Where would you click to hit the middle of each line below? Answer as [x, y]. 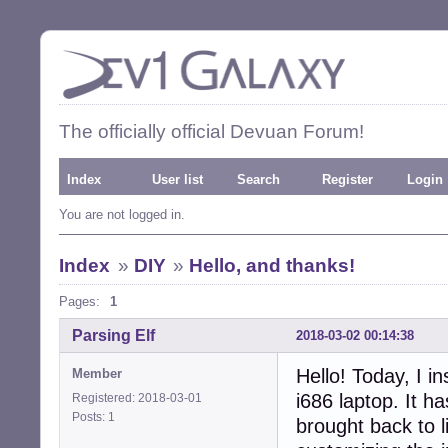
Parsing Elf [113, 335]
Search [258, 179]
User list [177, 179]
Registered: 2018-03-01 [137, 397]
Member [97, 373]
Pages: [79, 301]
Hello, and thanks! [272, 265]
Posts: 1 [96, 416]
